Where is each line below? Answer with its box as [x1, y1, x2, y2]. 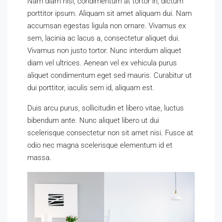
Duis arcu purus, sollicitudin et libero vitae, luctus [27, 104, 184, 112]
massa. [27, 153, 52, 162]
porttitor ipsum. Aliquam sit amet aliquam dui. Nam [27, 9, 192, 18]
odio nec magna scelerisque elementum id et [27, 141, 172, 150]
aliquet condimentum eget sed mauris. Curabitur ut [27, 71, 192, 80]
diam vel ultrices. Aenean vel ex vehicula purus [27, 58, 177, 67]
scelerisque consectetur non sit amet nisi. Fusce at [27, 128, 193, 137]
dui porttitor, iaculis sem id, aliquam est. [27, 83, 155, 92]
